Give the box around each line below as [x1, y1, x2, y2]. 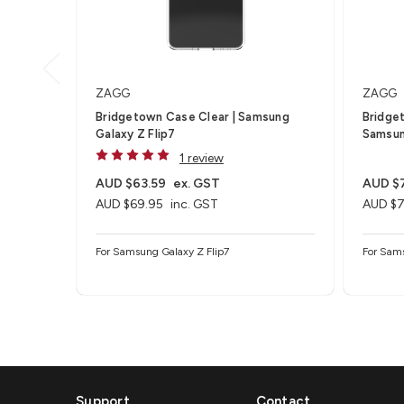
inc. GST [170, 196, 218, 212]
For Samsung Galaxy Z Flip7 [96, 244, 229, 258]
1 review [179, 150, 224, 166]
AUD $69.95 [96, 196, 163, 212]
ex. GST [172, 175, 220, 191]
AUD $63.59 [96, 175, 166, 191]
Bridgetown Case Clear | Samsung [96, 109, 289, 124]
